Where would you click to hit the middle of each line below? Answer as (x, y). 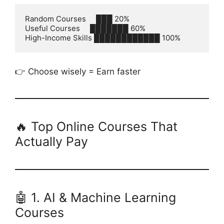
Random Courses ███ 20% (77, 19)
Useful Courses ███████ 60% (85, 28)
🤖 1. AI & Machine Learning (95, 197)
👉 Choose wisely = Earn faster (78, 71)
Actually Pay (51, 141)
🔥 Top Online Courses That (96, 126)
